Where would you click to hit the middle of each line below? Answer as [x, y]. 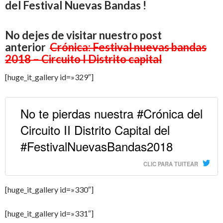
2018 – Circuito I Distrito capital [83, 59]
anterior [26, 47]
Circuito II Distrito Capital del [95, 129]
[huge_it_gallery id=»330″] [49, 189]
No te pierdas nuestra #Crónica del [111, 113]
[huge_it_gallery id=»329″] [49, 77]
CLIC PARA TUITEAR [171, 164]
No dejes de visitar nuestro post [83, 35]
